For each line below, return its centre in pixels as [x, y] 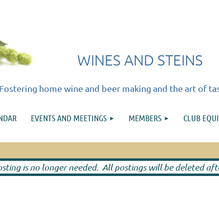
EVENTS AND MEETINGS [68, 118]
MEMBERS [145, 118]
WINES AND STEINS [140, 60]
